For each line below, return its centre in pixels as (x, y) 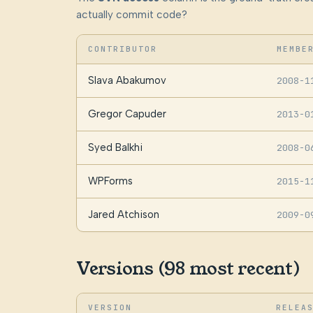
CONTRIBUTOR (123, 49)
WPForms (110, 181)
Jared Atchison (123, 215)
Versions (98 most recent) (188, 269)
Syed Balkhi (115, 148)
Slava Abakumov (127, 81)
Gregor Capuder (127, 114)
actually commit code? (131, 15)
